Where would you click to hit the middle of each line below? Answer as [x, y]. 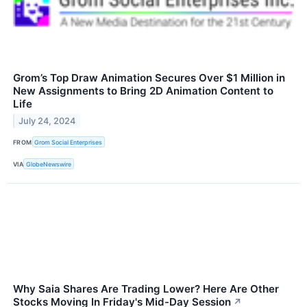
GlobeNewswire [49, 164]
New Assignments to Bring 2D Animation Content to [143, 90]
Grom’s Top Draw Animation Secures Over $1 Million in [149, 77]
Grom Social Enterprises [69, 142]
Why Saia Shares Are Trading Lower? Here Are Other [146, 289]
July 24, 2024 [47, 121]
